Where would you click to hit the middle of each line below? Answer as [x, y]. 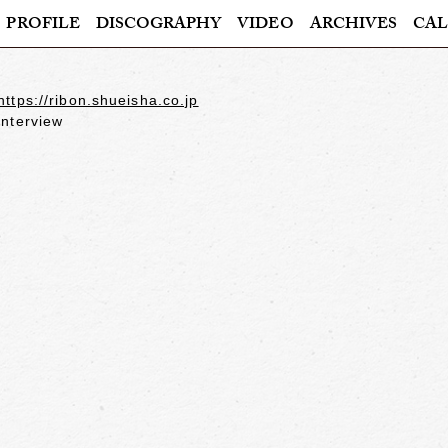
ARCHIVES [353, 25]
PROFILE [43, 25]
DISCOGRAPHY [158, 25]
